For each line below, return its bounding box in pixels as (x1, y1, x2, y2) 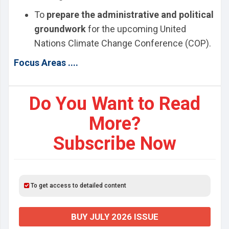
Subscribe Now (53, 133, 176, 154)
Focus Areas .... (14, 57, 78, 68)
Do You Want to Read (29, 93, 200, 114)
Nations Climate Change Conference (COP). (34, 38, 211, 49)
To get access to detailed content (29, 182, 126, 189)
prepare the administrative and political (47, 9, 214, 20)
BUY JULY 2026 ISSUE (71, 212, 158, 222)
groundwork (34, 24, 86, 34)
